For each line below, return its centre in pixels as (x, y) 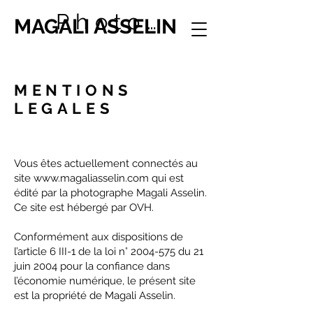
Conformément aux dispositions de (99, 237)
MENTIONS (73, 90)
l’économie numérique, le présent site (105, 281)
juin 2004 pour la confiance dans (92, 266)
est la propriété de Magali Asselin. (95, 296)
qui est (166, 178)
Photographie (151, 22)
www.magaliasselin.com (91, 178)
